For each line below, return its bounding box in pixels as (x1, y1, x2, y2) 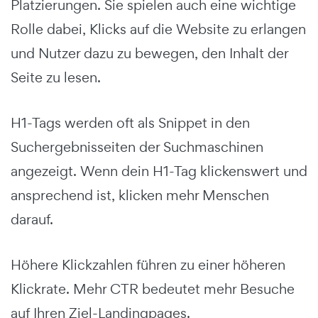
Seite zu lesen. (11, 67, 101, 87)
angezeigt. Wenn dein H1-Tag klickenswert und (11, 161, 307, 180)
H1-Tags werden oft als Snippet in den (11, 113, 250, 132)
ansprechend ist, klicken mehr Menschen (11, 185, 269, 204)
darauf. (11, 209, 53, 229)
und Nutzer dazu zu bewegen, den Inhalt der (11, 43, 288, 62)
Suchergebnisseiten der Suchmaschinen (11, 137, 263, 156)
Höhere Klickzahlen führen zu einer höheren (11, 255, 285, 274)
